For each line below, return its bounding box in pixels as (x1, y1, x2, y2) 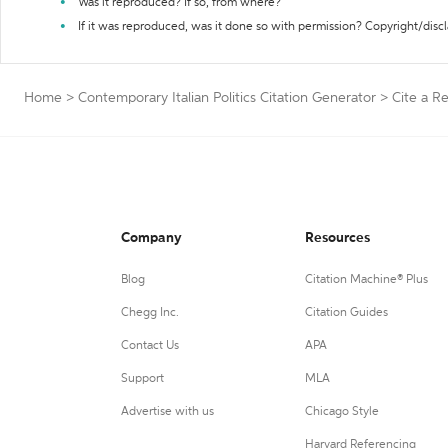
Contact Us (121, 340, 179, 352)
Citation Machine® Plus (304, 274, 428, 286)
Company (121, 231, 182, 245)
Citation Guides (304, 307, 388, 319)
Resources (304, 231, 370, 245)
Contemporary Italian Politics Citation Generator (78, 91, 376, 105)
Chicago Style (304, 406, 379, 418)
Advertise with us (121, 406, 214, 418)
